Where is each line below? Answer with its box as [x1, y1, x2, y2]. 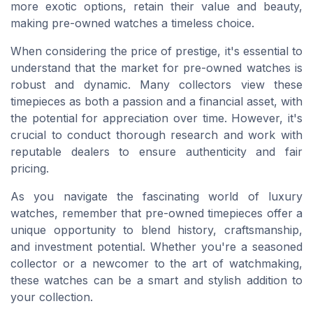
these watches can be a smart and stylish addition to [10, 272, 303, 287]
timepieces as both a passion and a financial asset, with [10, 94, 303, 108]
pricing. [10, 161, 49, 175]
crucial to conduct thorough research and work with [10, 127, 303, 142]
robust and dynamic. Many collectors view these [10, 77, 303, 92]
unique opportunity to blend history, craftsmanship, [10, 222, 303, 237]
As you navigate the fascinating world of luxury [10, 189, 303, 203]
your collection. [10, 289, 93, 304]
